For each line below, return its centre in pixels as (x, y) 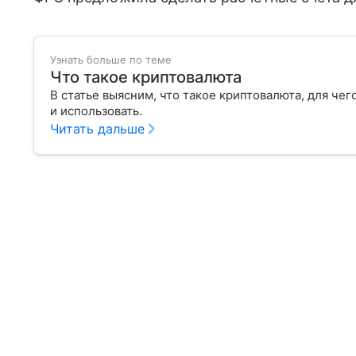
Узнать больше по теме (111, 59)
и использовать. (96, 110)
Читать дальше (97, 128)
